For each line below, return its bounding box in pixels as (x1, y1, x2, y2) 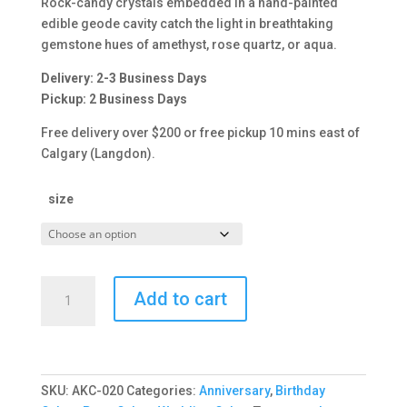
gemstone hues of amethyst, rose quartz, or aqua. (40, 37, 337, 53)
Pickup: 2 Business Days (40, 92, 187, 107)
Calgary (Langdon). (40, 146, 155, 162)
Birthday (274, 383, 325, 399)
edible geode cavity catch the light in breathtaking (40, 16, 333, 32)
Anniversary (198, 383, 270, 399)
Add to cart (133, 288, 227, 311)
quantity (39, 341, 87, 356)
